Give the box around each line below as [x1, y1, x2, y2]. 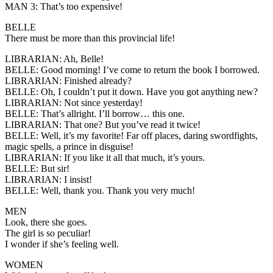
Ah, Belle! [63, 53, 104, 64]
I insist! [64, 174, 92, 185]
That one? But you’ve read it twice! [62, 119, 200, 130]
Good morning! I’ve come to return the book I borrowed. [38, 64, 260, 75]
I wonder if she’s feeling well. [5, 238, 119, 249]
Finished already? [64, 75, 132, 86]
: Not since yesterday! [59, 97, 143, 108]
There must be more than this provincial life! [5, 32, 175, 43]
